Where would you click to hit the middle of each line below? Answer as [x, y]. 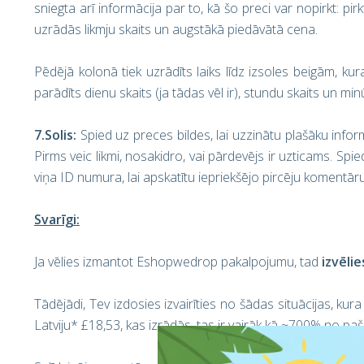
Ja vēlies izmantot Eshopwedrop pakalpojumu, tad [178, 262]
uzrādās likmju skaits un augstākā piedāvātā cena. [176, 29]
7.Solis [54, 135]
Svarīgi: [57, 219]
